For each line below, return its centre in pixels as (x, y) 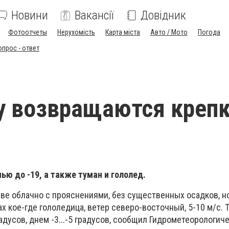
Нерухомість (76, 32)
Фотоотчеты (28, 32)
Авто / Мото (169, 32)
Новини (30, 15)
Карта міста (123, 32)
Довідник (163, 15)
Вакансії (94, 15)
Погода (209, 32)
